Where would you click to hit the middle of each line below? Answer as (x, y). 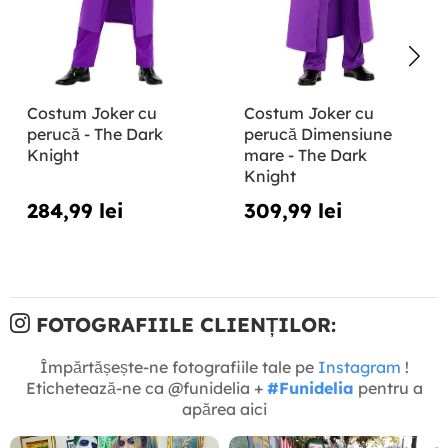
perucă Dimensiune (317, 133)
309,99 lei (292, 210)
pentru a (388, 387)
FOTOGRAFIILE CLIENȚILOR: (183, 324)
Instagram (359, 366)
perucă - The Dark (95, 133)
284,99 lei (75, 210)
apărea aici (224, 408)
